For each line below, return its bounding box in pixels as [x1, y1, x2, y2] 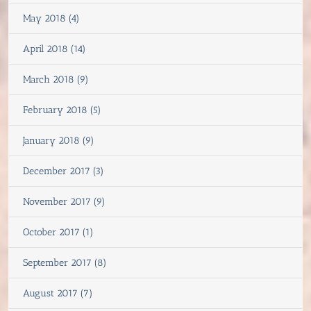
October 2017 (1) [23, 226, 94, 238]
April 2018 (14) [23, 42, 86, 55]
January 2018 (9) [23, 134, 94, 146]
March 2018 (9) [23, 73, 89, 85]
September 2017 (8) [23, 256, 107, 269]
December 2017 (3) [23, 165, 104, 177]
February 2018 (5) [23, 103, 101, 116]
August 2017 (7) [23, 287, 93, 299]
